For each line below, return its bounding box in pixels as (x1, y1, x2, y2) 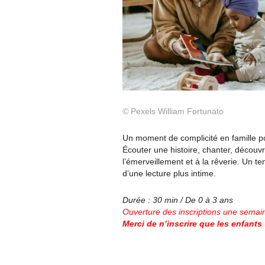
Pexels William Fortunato (131, 106, 224, 116)
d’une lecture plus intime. (122, 169, 216, 178)
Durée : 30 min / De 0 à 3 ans (122, 195, 233, 205)
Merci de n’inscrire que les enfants (122, 219, 262, 228)
